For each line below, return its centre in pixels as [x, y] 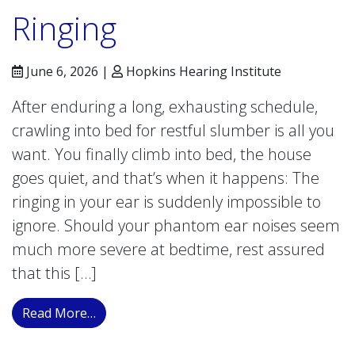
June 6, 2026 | [67, 72]
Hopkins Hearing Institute [202, 72]
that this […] [54, 273]
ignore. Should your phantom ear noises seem [176, 226]
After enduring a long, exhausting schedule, [165, 107]
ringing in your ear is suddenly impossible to [166, 202]
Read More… [59, 313]
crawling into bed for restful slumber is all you [173, 131]
